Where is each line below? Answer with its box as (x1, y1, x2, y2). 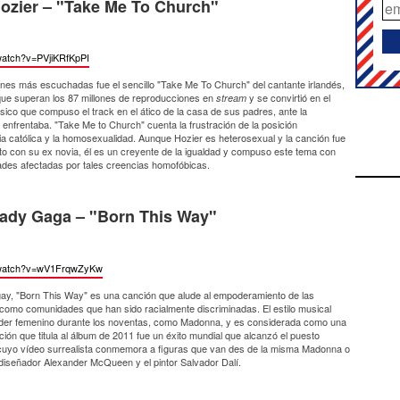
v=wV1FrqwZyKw (26, 260, 103, 275)
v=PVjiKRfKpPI (26, 50, 89, 65)
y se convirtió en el (249, 90, 330, 105)
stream (216, 91, 249, 105)
